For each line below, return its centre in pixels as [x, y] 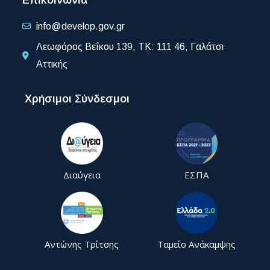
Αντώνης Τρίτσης [82, 244]
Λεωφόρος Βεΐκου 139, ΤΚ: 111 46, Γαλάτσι [130, 46]
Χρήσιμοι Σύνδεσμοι [77, 99]
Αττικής [52, 64]
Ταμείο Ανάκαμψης [196, 244]
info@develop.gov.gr [80, 26]
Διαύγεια [82, 174]
